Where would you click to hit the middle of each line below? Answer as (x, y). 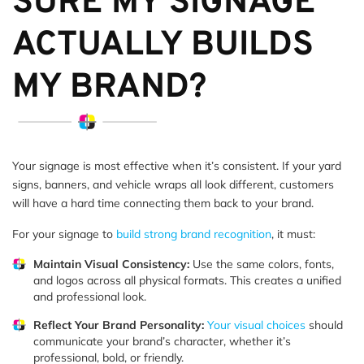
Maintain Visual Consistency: (111, 264)
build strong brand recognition (194, 234)
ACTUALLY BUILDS (163, 45)
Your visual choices (256, 325)
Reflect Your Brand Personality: (119, 325)
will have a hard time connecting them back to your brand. (163, 203)
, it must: (293, 234)
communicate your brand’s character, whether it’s (162, 341)
